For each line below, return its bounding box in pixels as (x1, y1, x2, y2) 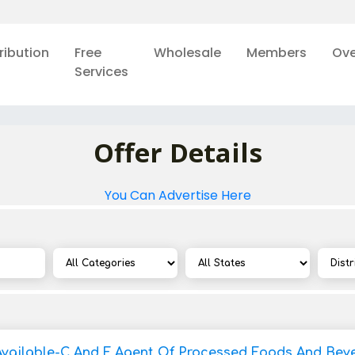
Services (74, 63, 128, 81)
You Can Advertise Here (104, 186, 251, 204)
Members (246, 44, 307, 62)
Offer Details (93, 135, 262, 170)
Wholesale (153, 44, 221, 62)
